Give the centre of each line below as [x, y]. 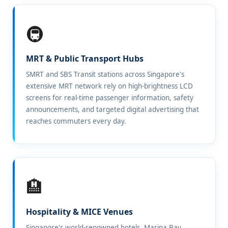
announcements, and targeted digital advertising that [112, 109]
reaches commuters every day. [76, 121]
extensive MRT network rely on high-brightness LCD [109, 86]
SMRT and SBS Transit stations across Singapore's [105, 74]
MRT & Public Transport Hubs [85, 59]
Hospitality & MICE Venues [79, 212]
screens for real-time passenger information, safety [110, 98]
